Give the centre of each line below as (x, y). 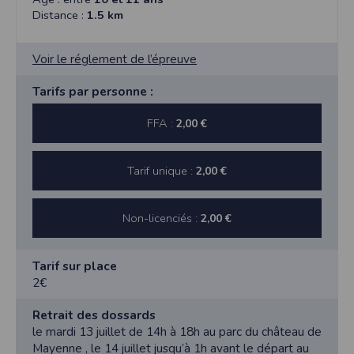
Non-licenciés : (162, 218)
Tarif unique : (162, 171)
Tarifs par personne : (93, 91)
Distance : (60, 15)
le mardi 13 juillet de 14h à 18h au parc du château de (177, 331)
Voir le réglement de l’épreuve (115, 59)
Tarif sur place (75, 266)
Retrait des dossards (94, 315)
